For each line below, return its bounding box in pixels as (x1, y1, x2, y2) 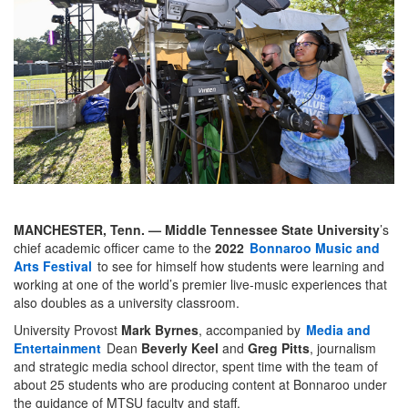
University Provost (14, 321, 121, 340)
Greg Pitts (248, 339, 310, 358)
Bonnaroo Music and (250, 239, 380, 258)
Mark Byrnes (121, 321, 199, 340)
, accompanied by (199, 321, 304, 340)
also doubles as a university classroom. (14, 293, 240, 312)
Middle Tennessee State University (165, 220, 380, 240)
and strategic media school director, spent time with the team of (14, 357, 378, 376)
